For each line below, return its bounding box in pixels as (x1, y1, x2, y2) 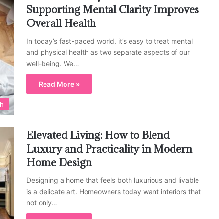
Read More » (39, 80, 80, 88)
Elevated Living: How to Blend (26, 128, 170, 142)
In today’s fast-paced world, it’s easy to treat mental (26, 37, 193, 45)
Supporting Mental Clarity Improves (26, 3, 199, 17)
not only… (26, 198, 57, 207)
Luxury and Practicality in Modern (26, 142, 192, 155)
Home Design (26, 155, 92, 169)
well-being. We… (26, 59, 79, 68)
